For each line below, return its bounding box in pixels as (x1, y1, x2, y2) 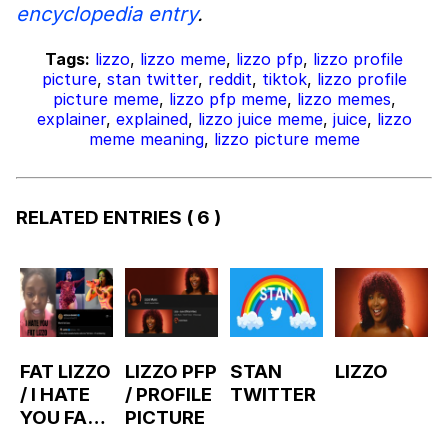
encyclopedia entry (16, 2, 197, 27)
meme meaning (88, 129, 204, 150)
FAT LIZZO (20, 360, 111, 384)
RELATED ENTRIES (16, 205, 186, 229)
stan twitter (106, 69, 198, 90)
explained (115, 109, 188, 130)
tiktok (261, 69, 307, 90)
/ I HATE (20, 383, 90, 407)
